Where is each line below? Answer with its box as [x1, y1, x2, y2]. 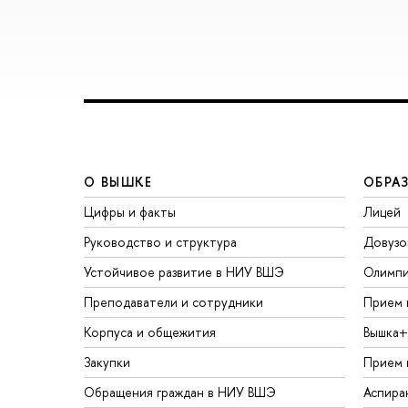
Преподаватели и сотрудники [84, 293, 263, 311]
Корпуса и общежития [84, 323, 216, 342]
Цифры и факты [84, 203, 176, 221]
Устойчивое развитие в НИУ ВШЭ [84, 263, 284, 281]
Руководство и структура [84, 233, 237, 251]
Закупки [84, 353, 130, 372]
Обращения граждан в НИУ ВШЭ [84, 383, 276, 402]
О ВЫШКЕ [84, 173, 153, 191]
